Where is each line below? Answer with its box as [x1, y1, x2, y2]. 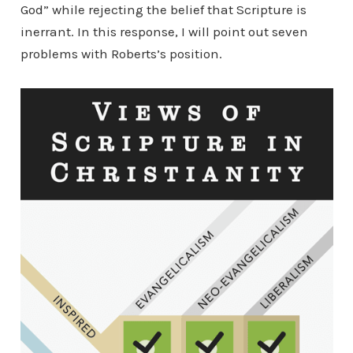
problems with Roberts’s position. [20, 46, 222, 61]
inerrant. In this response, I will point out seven [20, 24, 308, 39]
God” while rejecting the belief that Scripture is [20, 2, 307, 17]
